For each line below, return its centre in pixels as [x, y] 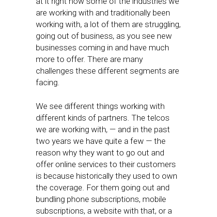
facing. [48, 82]
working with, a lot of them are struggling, [108, 24]
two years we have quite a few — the [101, 141]
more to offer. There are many [89, 59]
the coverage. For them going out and [103, 187]
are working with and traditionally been [103, 13]
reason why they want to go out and [100, 153]
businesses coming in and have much [102, 47]
